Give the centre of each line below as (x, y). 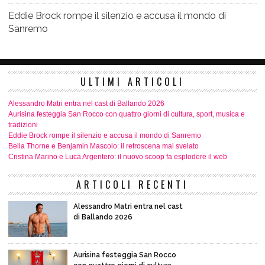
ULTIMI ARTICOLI (132, 82)
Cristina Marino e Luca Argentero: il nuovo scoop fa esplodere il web (118, 157)
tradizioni (23, 125)
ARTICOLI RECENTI (132, 185)
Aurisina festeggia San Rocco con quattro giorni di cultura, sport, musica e (127, 114)
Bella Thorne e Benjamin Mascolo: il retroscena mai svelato (104, 146)
